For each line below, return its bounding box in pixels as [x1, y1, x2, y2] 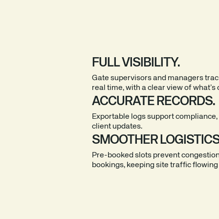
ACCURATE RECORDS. [92, 95, 216, 108]
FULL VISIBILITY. [92, 57, 180, 69]
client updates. [92, 123, 143, 131]
